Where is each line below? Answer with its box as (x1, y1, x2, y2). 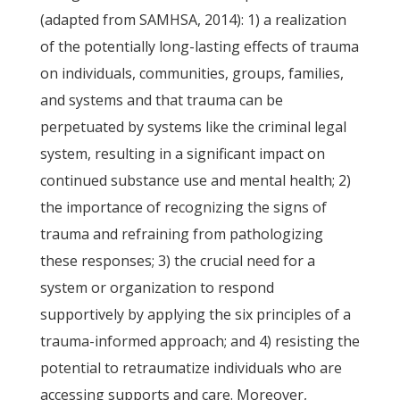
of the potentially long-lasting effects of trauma (39, 37, 359, 56)
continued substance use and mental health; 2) (39, 171, 351, 190)
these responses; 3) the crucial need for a (39, 251, 315, 271)
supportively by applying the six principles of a (39, 304, 351, 324)
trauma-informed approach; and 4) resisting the (39, 331, 360, 351)
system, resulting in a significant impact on (39, 144, 325, 163)
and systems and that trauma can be (39, 90, 283, 110)
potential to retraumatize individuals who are (39, 358, 342, 378)
